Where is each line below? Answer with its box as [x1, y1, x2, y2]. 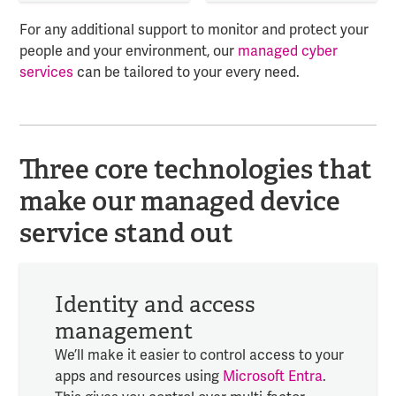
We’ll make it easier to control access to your [54, 346, 344, 364]
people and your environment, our [19, 42, 238, 61]
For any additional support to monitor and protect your [19, 21, 369, 40]
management [54, 316, 193, 346]
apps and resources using [54, 367, 223, 385]
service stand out [19, 216, 233, 250]
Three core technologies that [19, 152, 372, 187]
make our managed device [19, 184, 340, 218]
